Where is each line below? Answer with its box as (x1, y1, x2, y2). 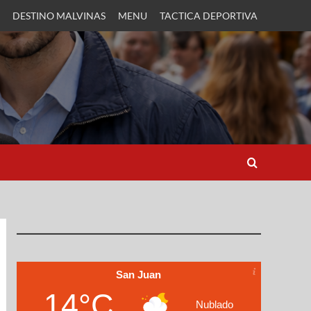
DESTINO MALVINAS (12, 10, 106, 22)
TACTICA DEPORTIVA (160, 10, 258, 22)
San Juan (116, 269, 162, 280)
